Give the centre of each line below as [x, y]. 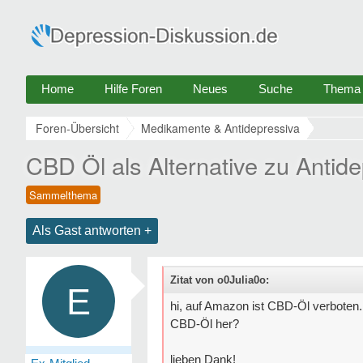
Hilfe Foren [133, 89]
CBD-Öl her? [205, 324]
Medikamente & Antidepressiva [220, 128]
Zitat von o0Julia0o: [220, 280]
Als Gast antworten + [92, 231]
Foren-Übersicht [77, 128]
